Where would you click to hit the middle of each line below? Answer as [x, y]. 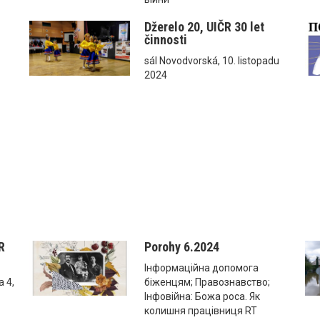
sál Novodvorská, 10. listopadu [211, 60]
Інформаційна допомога [201, 267]
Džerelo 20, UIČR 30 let [204, 26]
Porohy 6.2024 [181, 246]
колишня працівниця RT [200, 310]
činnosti [165, 39]
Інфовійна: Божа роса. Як [202, 296]
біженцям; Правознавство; [207, 282]
